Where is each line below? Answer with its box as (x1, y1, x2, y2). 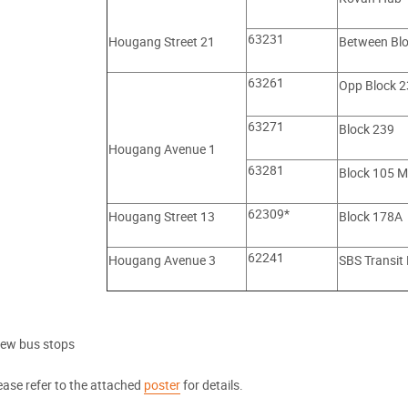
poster (144, 376, 180, 393)
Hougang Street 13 (107, 208, 215, 225)
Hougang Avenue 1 (107, 140, 216, 158)
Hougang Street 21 (107, 33, 215, 50)
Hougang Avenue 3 (107, 251, 216, 269)
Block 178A (338, 208, 403, 225)
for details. (180, 376, 243, 393)
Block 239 (338, 120, 394, 138)
